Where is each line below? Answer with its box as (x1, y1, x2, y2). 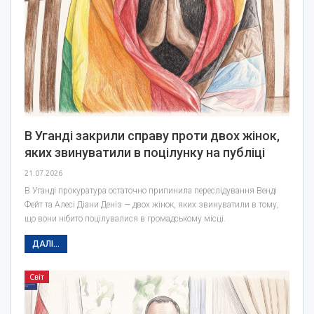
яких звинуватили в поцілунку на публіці (25, 145, 265, 161)
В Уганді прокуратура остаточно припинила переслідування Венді (25, 186, 277, 196)
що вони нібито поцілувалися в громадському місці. (25, 214, 226, 224)
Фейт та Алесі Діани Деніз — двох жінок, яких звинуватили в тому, (25, 200, 279, 210)
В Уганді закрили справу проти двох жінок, (25, 128, 280, 144)
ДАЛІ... (32, 239, 60, 250)
